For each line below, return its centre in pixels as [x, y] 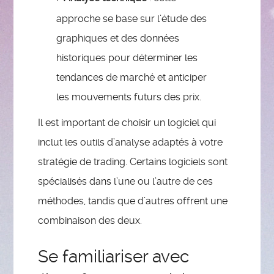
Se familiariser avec [114, 256]
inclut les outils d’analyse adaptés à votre [131, 142]
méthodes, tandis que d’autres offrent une [133, 201]
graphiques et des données [118, 38]
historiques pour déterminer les [127, 57]
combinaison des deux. [90, 220]
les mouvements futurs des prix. [129, 97]
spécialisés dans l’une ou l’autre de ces [126, 181]
